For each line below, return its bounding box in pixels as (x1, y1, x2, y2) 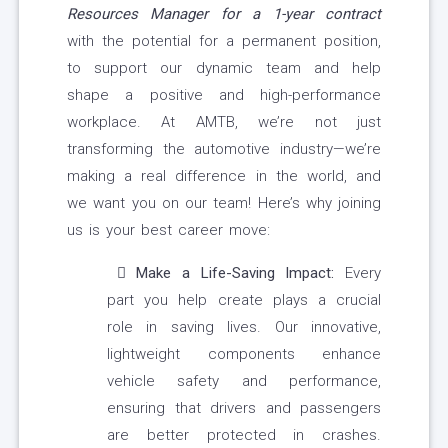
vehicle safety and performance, (107, 372, 381, 391)
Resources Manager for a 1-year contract (67, 5, 381, 24)
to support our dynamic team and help (67, 59, 381, 78)
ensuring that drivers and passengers (107, 399, 381, 418)
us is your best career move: (67, 221, 270, 240)
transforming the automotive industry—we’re (67, 140, 381, 159)
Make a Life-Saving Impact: (136, 264, 335, 283)
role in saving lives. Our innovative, (107, 318, 381, 337)
